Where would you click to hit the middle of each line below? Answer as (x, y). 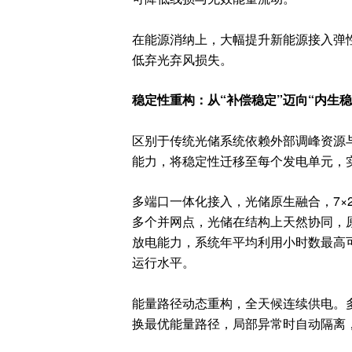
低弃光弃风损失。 (182, 59)
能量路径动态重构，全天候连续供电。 (238, 302)
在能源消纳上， (176, 38)
